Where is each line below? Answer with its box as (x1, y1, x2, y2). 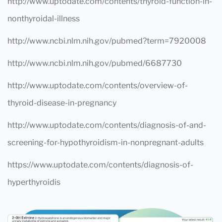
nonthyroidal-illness (7, 14, 80, 23)
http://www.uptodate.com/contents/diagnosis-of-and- (7, 120, 206, 130)
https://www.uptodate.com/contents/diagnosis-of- (7, 160, 193, 169)
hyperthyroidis (7, 177, 60, 187)
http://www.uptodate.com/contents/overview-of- (7, 81, 188, 90)
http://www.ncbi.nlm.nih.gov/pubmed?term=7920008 (7, 36, 206, 46)
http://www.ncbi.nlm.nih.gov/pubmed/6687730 (7, 58, 182, 68)
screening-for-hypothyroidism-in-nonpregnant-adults (7, 138, 204, 147)
